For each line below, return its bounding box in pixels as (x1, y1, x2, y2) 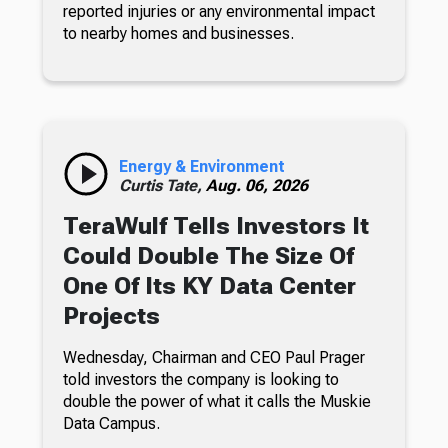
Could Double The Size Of (62, 241, 354, 270)
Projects (62, 301, 160, 330)
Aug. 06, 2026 (205, 175, 308, 195)
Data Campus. (62, 413, 160, 433)
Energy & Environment (118, 156, 285, 176)
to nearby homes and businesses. (62, 23, 294, 43)
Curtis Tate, (118, 175, 206, 195)
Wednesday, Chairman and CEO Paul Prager (62, 347, 365, 367)
